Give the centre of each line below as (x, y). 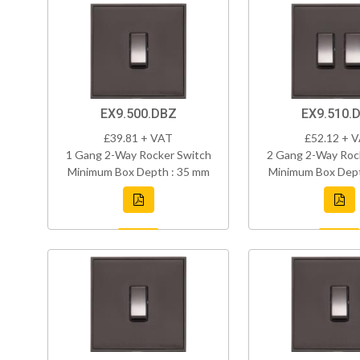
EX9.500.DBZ (138, 114)
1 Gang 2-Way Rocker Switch (138, 155)
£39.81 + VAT (138, 138)
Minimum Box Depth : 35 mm (138, 172)
